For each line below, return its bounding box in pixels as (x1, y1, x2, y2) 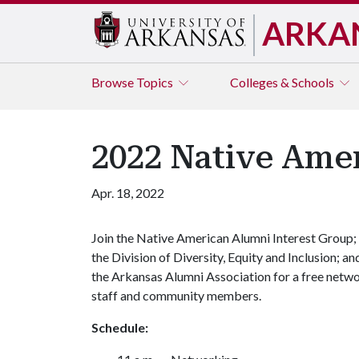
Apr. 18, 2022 (91, 185, 164, 200)
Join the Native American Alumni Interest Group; (91, 230, 357, 245)
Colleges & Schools (230, 75, 337, 90)
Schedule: (91, 320, 148, 335)
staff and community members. (91, 288, 261, 303)
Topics (136, 75, 175, 90)
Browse (91, 75, 136, 90)
